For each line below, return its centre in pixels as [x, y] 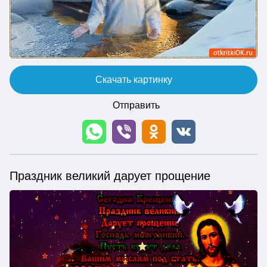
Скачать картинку [133, 79]
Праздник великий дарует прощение [110, 176]
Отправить [136, 105]
